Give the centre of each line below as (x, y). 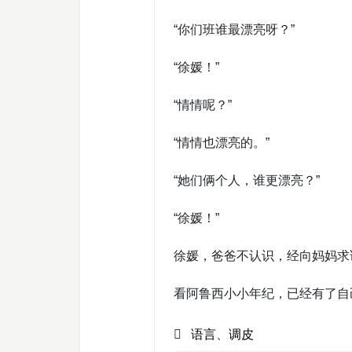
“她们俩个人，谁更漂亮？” (247, 180)
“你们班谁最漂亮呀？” (234, 29)
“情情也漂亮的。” (222, 143)
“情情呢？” (203, 105)
